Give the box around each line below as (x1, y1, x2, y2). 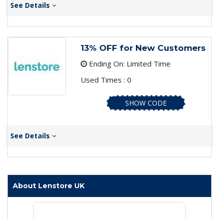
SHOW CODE (125, 98, 167, 108)
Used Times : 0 (80, 75, 131, 85)
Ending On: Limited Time (87, 59, 171, 69)
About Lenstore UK (13, 181, 85, 191)
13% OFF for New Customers (80, 43, 206, 53)
